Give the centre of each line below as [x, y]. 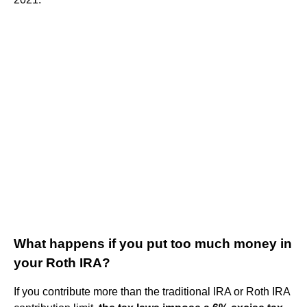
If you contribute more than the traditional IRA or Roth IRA [152, 291]
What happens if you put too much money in [153, 243]
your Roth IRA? [62, 262]
